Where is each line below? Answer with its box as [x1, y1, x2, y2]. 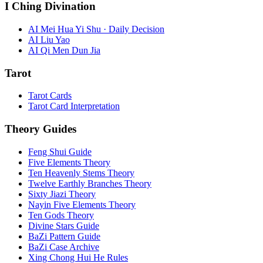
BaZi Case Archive [28, 241, 99, 252]
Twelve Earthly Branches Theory [28, 178, 151, 188]
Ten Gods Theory [28, 210, 94, 220]
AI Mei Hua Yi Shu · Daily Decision [28, 24, 164, 35]
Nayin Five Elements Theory [28, 199, 136, 210]
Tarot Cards [28, 90, 72, 101]
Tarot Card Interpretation [28, 101, 120, 112]
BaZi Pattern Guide [28, 231, 100, 241]
